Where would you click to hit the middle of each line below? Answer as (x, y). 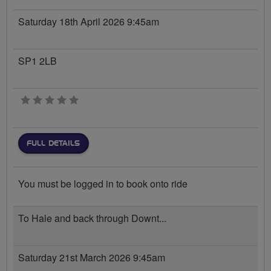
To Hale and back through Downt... (92, 218)
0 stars (92, 100)
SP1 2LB (38, 60)
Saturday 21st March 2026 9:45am (92, 257)
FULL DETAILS (53, 143)
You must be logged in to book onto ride (103, 184)
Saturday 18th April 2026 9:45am (89, 21)
